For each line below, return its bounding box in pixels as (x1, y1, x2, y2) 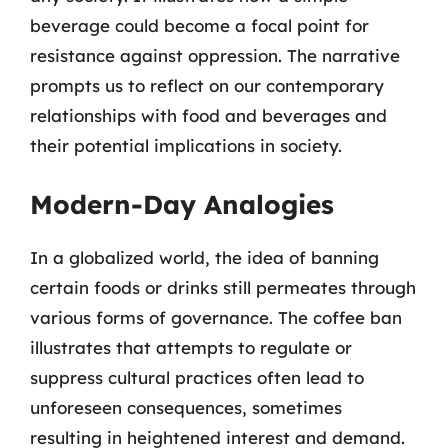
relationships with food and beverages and (30, 105, 387, 126)
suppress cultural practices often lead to (30, 366, 364, 388)
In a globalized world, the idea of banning (30, 246, 379, 268)
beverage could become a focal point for (30, 15, 369, 36)
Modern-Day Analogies (30, 187, 334, 221)
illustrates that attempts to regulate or (30, 336, 352, 358)
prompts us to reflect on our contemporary (30, 75, 384, 96)
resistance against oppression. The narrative (30, 45, 400, 66)
